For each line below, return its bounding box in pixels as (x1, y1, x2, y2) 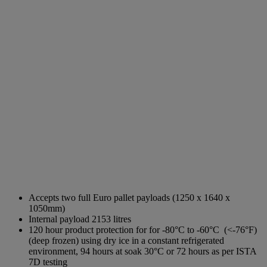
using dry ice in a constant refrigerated (81, 235, 224, 246)
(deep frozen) (29, 235, 81, 246)
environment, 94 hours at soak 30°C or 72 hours (29, 246, 212, 256)
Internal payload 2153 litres (29, 213, 131, 224)
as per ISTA (212, 246, 256, 256)
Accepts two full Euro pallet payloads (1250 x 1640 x (29, 192, 230, 203)
